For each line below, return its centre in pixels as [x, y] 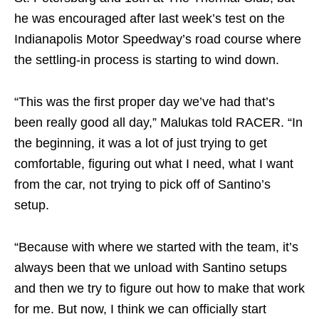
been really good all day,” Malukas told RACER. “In [158, 122]
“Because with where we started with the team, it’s [156, 247]
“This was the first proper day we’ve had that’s [145, 101]
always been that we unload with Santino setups [151, 267]
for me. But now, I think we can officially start [140, 309]
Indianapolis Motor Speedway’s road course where [158, 39]
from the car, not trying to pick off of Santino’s [142, 184]
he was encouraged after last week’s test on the [150, 18]
